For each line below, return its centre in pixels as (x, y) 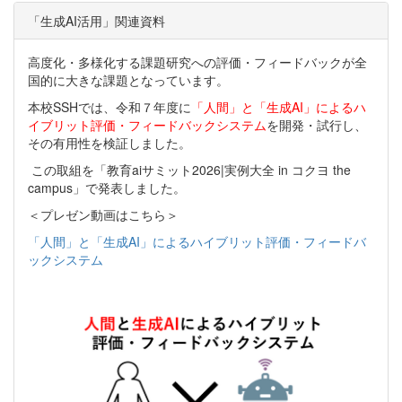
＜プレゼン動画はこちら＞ (103, 215)
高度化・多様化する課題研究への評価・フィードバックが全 (197, 62)
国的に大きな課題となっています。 (128, 80)
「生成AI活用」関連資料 (96, 21)
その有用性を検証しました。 (109, 143)
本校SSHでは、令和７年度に (109, 107)
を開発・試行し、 (317, 125)
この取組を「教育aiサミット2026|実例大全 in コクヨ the (189, 170)
